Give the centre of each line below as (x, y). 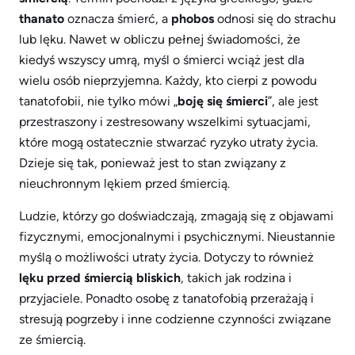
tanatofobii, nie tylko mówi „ (98, 101)
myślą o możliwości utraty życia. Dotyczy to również (166, 257)
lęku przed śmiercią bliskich (100, 278)
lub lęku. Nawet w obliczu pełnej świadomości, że (160, 39)
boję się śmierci (223, 101)
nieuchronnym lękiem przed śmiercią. (124, 183)
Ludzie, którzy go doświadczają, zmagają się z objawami (176, 216)
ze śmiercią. (52, 340)
